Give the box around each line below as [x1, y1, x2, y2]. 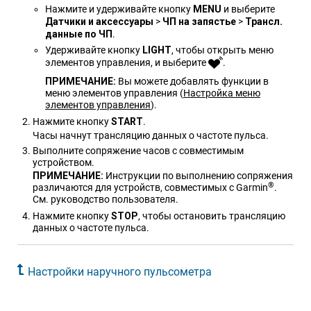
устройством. [33, 157, 94, 169]
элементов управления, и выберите [45, 57, 208, 69]
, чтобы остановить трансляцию [138, 210, 285, 222]
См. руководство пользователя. [33, 194, 178, 205]
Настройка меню [183, 87, 260, 99]
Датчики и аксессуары [45, 16, 153, 28]
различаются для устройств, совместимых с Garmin [33, 182, 268, 194]
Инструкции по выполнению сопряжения [106, 170, 293, 182]
